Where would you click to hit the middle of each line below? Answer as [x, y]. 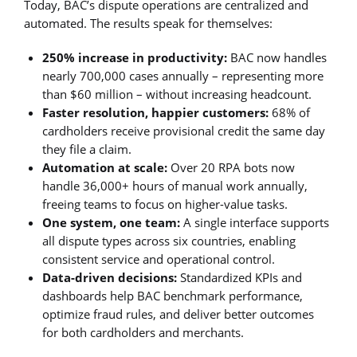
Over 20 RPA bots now [231, 167]
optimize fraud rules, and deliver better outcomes [178, 314]
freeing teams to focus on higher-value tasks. [165, 204]
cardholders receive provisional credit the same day [184, 130]
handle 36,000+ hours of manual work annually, [175, 185]
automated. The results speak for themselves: [148, 23]
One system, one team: [112, 222]
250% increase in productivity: [135, 57]
